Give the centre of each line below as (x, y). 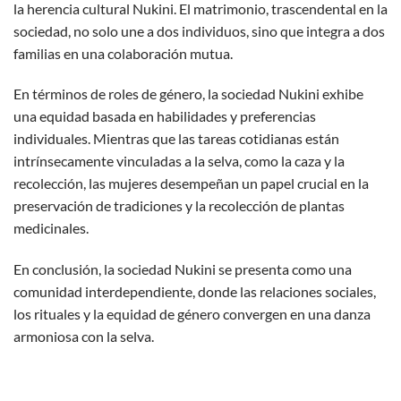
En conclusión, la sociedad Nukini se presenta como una (183, 269)
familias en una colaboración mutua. (123, 53)
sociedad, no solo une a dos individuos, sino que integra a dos (199, 30)
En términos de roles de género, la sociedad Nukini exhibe (188, 94)
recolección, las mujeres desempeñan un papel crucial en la (191, 183)
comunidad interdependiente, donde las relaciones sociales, (195, 292)
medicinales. (51, 228)
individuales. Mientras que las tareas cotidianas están (176, 139)
